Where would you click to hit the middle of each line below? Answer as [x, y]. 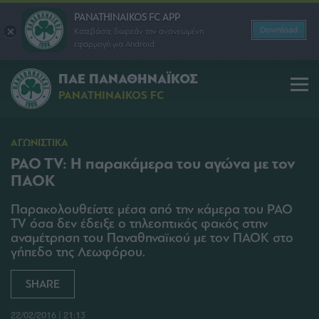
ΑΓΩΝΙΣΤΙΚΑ [40, 143]
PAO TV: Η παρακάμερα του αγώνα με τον [153, 164]
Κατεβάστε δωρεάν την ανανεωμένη [139, 31]
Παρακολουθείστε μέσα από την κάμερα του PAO [152, 209]
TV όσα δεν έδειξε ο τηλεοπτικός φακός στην [139, 224]
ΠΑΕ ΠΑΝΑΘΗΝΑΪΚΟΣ [128, 79]
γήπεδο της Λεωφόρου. [78, 252]
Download [279, 30]
